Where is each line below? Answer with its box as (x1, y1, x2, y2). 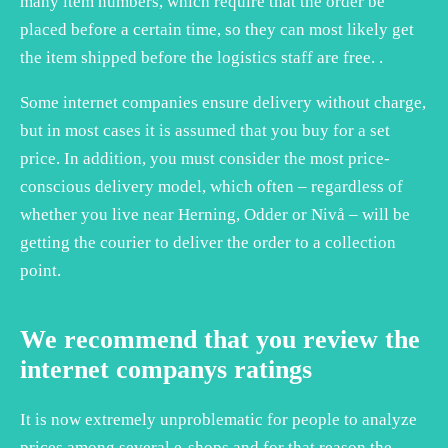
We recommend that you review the (20, 324, 420, 354)
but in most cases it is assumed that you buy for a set (20, 120, 390, 140)
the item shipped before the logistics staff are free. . (20, 47, 383, 67)
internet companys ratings (20, 354, 312, 384)
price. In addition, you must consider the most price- (20, 148, 390, 168)
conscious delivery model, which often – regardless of (20, 176, 403, 196)
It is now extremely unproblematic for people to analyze (20, 409, 417, 429)
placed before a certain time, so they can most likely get (20, 19, 414, 39)
